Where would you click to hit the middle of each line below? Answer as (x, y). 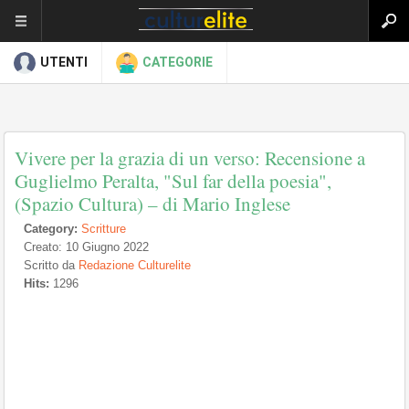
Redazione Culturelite (135, 265)
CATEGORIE (178, 62)
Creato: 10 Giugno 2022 (86, 247)
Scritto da (51, 265)
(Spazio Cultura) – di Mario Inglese (152, 204)
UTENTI (64, 62)
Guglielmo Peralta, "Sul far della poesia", (173, 181)
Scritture (104, 229)
